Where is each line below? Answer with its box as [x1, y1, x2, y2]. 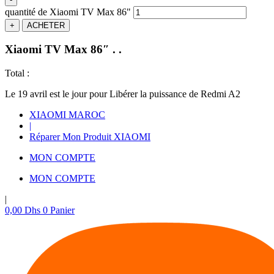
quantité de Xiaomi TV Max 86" [5, 6, 131, 17]
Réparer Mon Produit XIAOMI [29, 131, 150, 143]
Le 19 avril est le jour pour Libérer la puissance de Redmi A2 [5, 89, 240, 100]
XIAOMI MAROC [29, 109, 105, 120]
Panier [50, 205, 75, 216]
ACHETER [27, 20, 65, 30]
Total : [5, 68, 29, 79]
